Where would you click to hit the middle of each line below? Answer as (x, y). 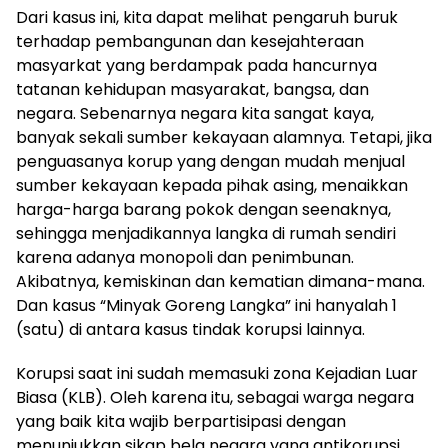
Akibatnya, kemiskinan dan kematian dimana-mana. (220, 281)
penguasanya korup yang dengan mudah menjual (210, 161)
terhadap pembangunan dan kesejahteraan (190, 41)
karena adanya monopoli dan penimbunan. (185, 257)
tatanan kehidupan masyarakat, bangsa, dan (192, 89)
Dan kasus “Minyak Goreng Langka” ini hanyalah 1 (206, 305)
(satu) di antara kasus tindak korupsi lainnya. (190, 329)
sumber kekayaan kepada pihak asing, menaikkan (212, 185)
